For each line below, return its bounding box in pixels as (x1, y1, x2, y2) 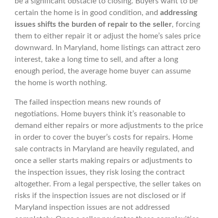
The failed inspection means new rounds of (15, 98, 161, 107)
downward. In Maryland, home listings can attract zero (15, 44, 200, 52)
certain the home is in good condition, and (15, 9, 160, 17)
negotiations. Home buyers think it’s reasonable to (15, 110, 185, 118)
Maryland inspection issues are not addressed (15, 203, 170, 212)
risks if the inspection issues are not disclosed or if (15, 192, 186, 200)
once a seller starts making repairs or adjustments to (15, 157, 192, 165)
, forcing (172, 20, 200, 29)
